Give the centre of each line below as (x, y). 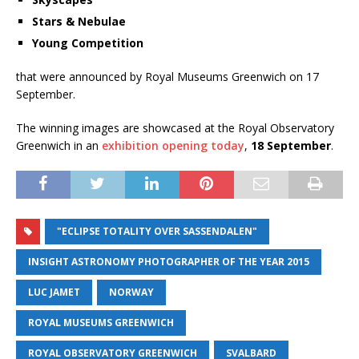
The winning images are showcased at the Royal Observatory (175, 128)
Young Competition (88, 43)
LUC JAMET (54, 292)
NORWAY (131, 292)
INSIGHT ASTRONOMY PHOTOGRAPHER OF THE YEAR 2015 (169, 262)
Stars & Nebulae (79, 22)
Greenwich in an (59, 146)
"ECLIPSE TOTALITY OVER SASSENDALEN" (157, 232)
